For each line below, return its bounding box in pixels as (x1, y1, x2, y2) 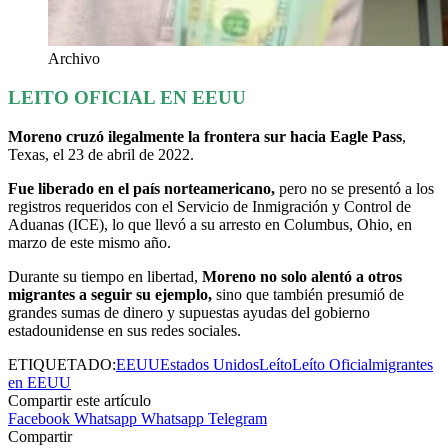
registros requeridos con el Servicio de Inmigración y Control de (8, 197, 411, 215)
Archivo (48, 50, 100, 68)
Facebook (8, 409, 70, 427)
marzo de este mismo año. (8, 233, 175, 251)
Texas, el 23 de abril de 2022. (8, 145, 198, 163)
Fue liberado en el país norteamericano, (8, 179, 275, 197)
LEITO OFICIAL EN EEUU (8, 86, 246, 108)
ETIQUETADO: (8, 355, 116, 373)
